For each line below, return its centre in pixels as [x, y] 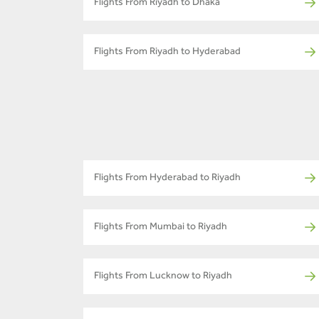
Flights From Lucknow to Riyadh [163, 277]
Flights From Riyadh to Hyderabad [167, 53]
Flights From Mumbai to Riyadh [161, 228]
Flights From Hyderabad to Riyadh [167, 179]
